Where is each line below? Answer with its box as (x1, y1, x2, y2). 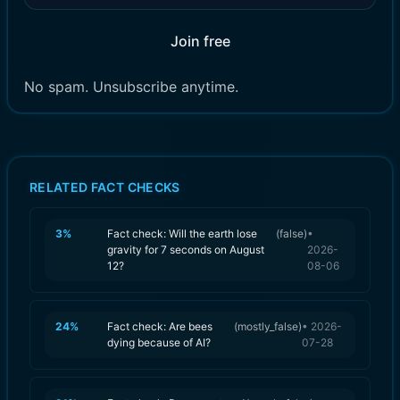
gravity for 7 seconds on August (107, 242, 264, 256)
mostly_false (237, 319, 299, 333)
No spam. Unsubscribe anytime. (24, 77, 239, 96)
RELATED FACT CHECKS (29, 179, 180, 195)
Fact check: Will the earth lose (107, 226, 257, 240)
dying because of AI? (107, 335, 211, 349)
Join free (170, 31, 230, 50)
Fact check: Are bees (107, 319, 212, 333)
